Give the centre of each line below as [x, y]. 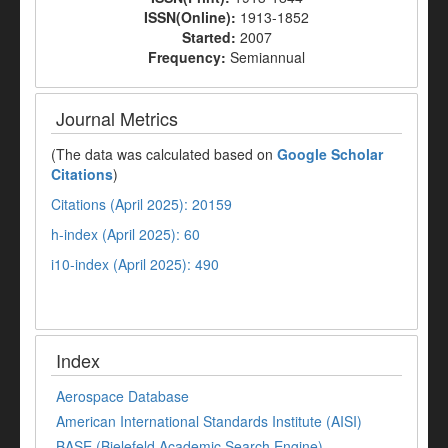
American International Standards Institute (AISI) [209, 421]
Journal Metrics [117, 118]
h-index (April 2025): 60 [125, 234]
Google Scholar [330, 154]
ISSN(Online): [192, 17]
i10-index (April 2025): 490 [135, 264]
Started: [210, 37]
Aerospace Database [122, 396]
